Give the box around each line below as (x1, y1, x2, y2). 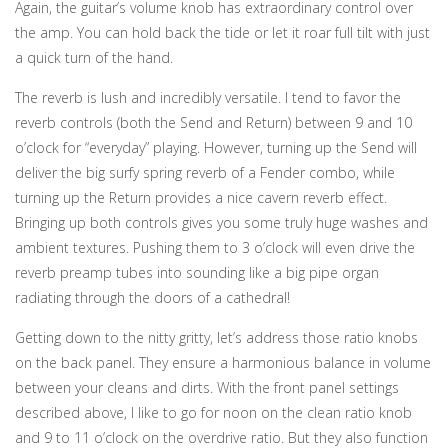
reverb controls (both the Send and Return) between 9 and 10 (15, 113, 412, 132)
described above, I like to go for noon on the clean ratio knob (15, 403, 412, 422)
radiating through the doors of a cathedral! (15, 288, 290, 307)
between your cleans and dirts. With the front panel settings (15, 378, 399, 397)
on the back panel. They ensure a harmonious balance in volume (15, 353, 431, 372)
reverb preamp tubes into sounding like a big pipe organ (15, 263, 379, 282)
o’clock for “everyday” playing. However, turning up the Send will (15, 138, 417, 157)
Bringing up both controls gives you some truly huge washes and (15, 213, 428, 232)
